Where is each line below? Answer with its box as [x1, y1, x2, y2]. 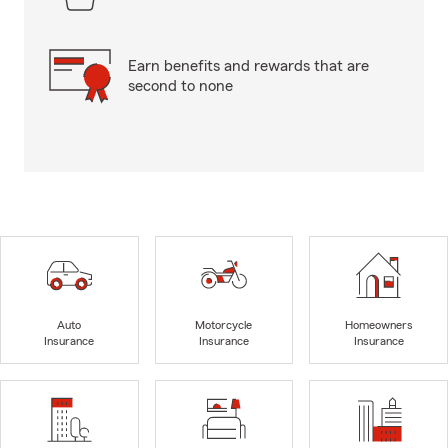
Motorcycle [195, 319, 253, 332]
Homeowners [344, 319, 413, 332]
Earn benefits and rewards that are [128, 58, 369, 74]
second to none [128, 78, 233, 94]
